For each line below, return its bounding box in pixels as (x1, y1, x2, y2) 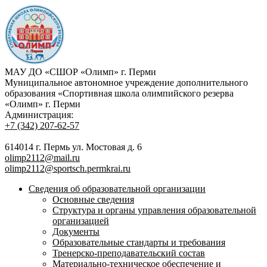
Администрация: (5, 110, 73, 120)
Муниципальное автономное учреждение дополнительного (5, 77, 248, 88)
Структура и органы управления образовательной (52, 205, 256, 215)
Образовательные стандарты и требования (52, 237, 225, 247)
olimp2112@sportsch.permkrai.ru (5, 163, 131, 173)
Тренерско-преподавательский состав (52, 248, 205, 258)
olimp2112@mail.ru (5, 153, 80, 163)
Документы (52, 226, 100, 237)
